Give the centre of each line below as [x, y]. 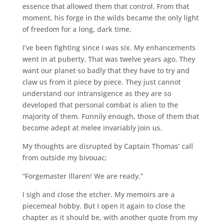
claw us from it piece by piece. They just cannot [101, 82]
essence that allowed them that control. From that [106, 6]
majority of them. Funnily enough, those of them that [111, 116]
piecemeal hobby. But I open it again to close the [104, 206]
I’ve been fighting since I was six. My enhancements [109, 47]
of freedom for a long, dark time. [77, 29]
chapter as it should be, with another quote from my [110, 217]
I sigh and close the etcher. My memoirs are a [98, 194]
